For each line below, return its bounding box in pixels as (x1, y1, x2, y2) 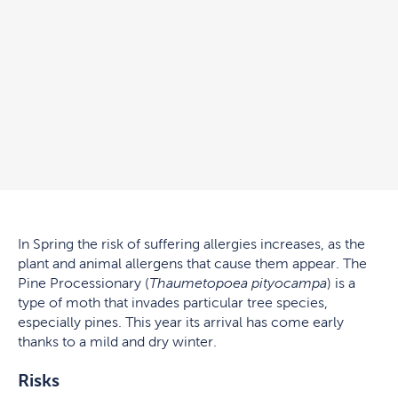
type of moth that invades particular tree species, (18, 294, 328, 310)
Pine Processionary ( (18, 275, 149, 291)
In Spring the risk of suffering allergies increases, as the (18, 235, 365, 251)
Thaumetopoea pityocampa (149, 275, 327, 291)
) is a (327, 275, 355, 291)
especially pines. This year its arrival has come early (18, 314, 344, 330)
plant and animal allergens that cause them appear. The (18, 255, 367, 271)
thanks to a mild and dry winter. (18, 333, 217, 349)
